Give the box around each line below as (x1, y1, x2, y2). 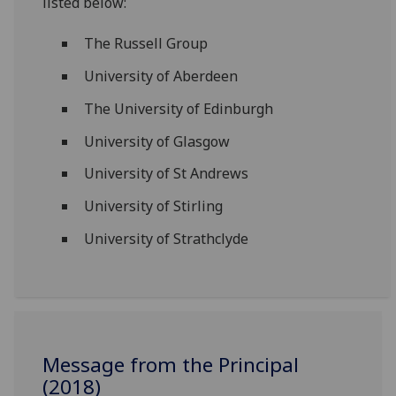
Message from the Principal (42, 351, 300, 379)
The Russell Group (83, 34, 208, 54)
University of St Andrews (83, 164, 248, 184)
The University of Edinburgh (83, 98, 273, 118)
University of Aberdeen (83, 66, 241, 87)
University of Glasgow (83, 131, 230, 151)
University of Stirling (83, 196, 223, 217)
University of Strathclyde (83, 228, 248, 248)
